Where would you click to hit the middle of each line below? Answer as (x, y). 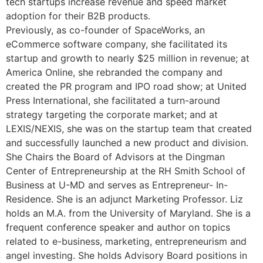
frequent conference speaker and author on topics (118, 227)
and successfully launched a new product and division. (127, 142)
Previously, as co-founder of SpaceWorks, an (105, 30)
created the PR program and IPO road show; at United (126, 86)
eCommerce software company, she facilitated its (117, 44)
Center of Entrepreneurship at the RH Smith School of (126, 171)
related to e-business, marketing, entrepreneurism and (126, 241)
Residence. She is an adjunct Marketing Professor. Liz (124, 199)
